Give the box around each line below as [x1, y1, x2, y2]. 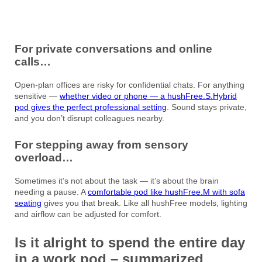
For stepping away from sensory [15, 138, 188, 151]
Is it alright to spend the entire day [15, 234, 245, 250]
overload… [15, 151, 73, 164]
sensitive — [15, 91, 60, 101]
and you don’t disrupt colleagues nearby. [15, 113, 164, 123]
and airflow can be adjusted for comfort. [15, 209, 161, 219]
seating [15, 198, 42, 208]
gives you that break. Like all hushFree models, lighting [42, 198, 247, 208]
